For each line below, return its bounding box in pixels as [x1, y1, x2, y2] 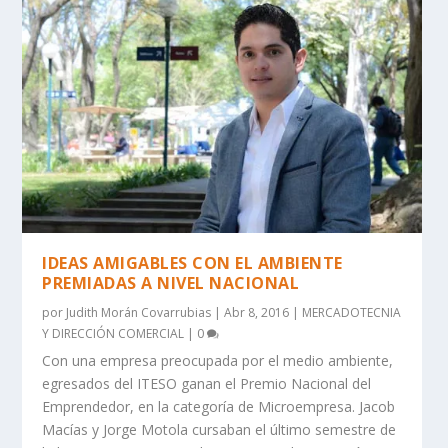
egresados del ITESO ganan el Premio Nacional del [42, 374, 372, 393]
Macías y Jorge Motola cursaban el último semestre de [42, 420, 397, 439]
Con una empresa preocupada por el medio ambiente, [42, 351, 394, 370]
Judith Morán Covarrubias [66, 304, 212, 321]
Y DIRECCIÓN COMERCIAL [42, 325, 185, 342]
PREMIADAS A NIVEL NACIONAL [42, 272, 300, 294]
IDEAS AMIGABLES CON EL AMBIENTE [42, 252, 343, 274]
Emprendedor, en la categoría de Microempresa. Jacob [42, 397, 396, 416]
